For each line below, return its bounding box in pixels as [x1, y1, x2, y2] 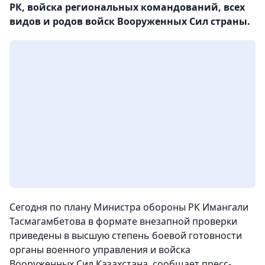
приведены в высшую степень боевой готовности [9, 229, 242, 242]
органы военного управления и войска [9, 243, 190, 256]
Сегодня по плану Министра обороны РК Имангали [9, 201, 248, 214]
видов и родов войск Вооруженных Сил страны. [9, 15, 253, 28]
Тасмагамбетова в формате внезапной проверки [9, 215, 237, 228]
